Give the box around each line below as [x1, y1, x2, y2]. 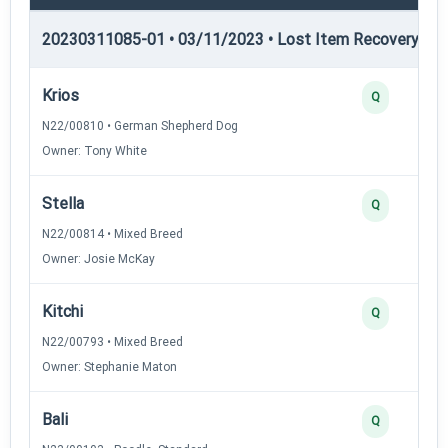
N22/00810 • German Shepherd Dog [42, 118, 238, 133]
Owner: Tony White [42, 143, 147, 158]
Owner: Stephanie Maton [42, 359, 177, 374]
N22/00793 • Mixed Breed [42, 334, 183, 349]
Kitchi [42, 301, 83, 321]
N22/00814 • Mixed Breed [42, 226, 183, 241]
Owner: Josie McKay [42, 251, 155, 266]
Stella [42, 193, 84, 213]
